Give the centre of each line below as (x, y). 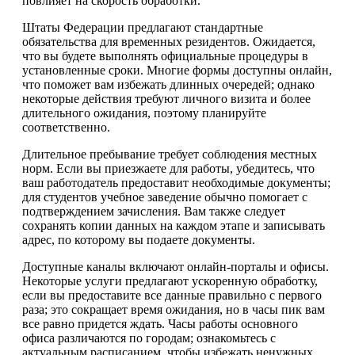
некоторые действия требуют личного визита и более (166, 99)
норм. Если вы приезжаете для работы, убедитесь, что (168, 168)
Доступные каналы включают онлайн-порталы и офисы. (176, 267)
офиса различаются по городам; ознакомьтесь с (149, 338)
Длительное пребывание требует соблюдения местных (170, 154)
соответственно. (66, 127)
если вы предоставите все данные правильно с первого (172, 295)
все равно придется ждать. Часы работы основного (160, 324)
